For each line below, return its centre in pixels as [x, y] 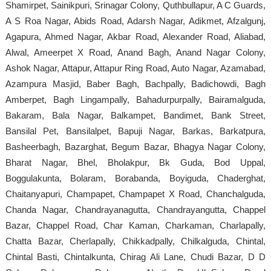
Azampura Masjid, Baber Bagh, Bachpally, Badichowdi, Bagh [135, 83]
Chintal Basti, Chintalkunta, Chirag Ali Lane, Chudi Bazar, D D [135, 256]
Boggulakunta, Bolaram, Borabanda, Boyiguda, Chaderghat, [135, 178]
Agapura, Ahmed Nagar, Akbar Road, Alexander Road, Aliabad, [135, 36]
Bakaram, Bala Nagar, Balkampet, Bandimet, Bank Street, [135, 115]
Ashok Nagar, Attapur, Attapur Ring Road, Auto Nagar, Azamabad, [135, 68]
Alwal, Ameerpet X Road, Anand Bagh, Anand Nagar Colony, [135, 52]
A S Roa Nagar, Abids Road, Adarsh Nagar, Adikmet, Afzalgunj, [135, 21]
